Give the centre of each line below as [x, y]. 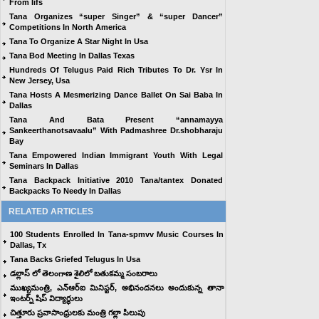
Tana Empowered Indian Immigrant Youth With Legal [116, 155]
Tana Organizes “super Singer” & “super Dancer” [116, 16]
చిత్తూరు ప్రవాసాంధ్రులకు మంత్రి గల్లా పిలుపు [78, 313]
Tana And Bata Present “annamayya [116, 120]
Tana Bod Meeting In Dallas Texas [72, 56]
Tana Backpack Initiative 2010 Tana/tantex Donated [116, 180]
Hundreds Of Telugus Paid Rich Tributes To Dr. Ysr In [116, 70]
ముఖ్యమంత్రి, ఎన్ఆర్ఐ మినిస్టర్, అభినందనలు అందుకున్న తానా [117, 288]
